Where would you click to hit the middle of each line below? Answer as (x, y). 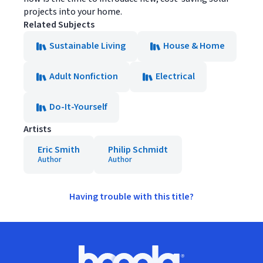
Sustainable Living (87, 46)
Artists (37, 129)
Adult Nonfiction (84, 76)
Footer (27, 251)
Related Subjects (59, 25)
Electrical (175, 76)
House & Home (194, 46)
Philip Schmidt (138, 150)
